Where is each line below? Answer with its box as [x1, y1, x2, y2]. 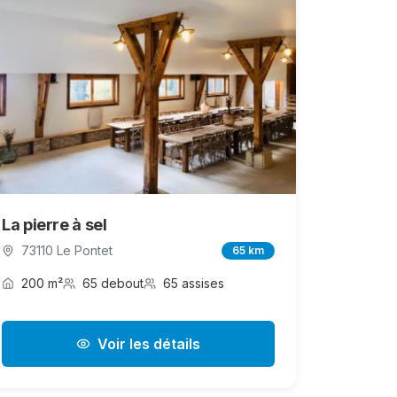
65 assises [163, 276, 224, 292]
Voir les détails [97, 335, 200, 354]
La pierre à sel [2, 215, 107, 235]
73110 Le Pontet [21, 243, 113, 259]
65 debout [82, 276, 144, 292]
